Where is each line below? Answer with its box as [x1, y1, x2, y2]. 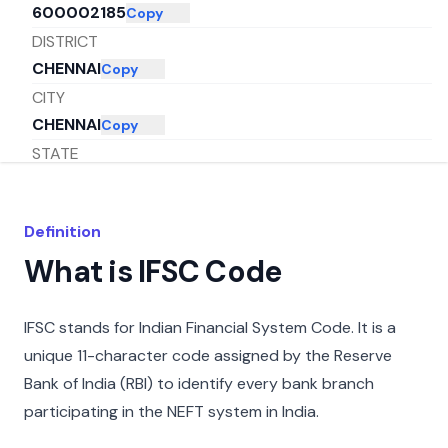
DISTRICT [32, 30, 98, 52]
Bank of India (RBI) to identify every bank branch [24, 373, 374, 394]
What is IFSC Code [24, 252, 282, 291]
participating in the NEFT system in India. [24, 401, 319, 422]
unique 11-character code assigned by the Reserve [24, 345, 392, 366]
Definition [24, 221, 101, 242]
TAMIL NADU [32, 170, 128, 192]
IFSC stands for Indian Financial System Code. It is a [24, 317, 396, 338]
